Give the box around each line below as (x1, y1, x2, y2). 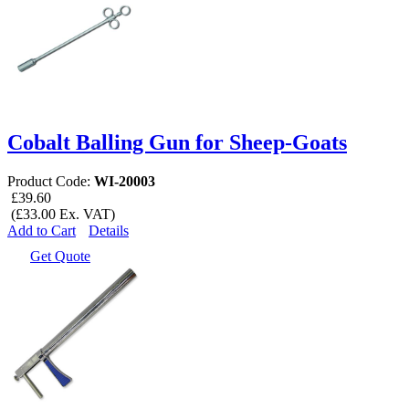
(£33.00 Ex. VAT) (7, 205, 115, 222)
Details (89, 222, 129, 238)
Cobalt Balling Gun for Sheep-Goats (7, 130, 347, 154)
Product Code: (7, 173, 94, 189)
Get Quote (30, 247, 90, 264)
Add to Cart (7, 222, 76, 238)
